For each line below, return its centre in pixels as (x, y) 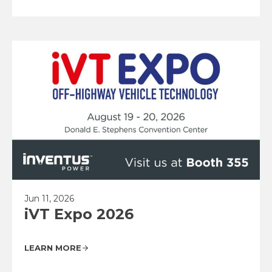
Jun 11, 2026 (49, 199)
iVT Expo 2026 (79, 214)
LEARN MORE (53, 248)
